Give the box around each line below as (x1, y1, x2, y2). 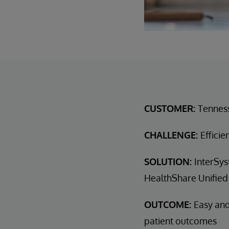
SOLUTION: (144, 155, 194, 167)
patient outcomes (144, 215, 217, 226)
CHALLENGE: (144, 129, 200, 141)
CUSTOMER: (144, 102, 198, 114)
